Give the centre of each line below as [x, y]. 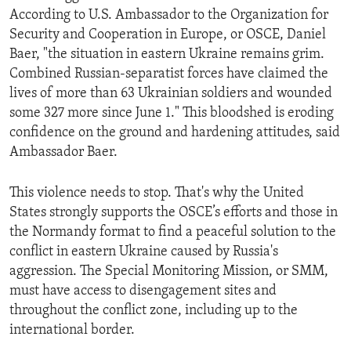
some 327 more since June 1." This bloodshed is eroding [172, 114]
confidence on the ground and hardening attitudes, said [175, 133]
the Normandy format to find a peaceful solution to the [173, 233]
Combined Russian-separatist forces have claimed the [169, 74]
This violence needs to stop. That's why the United [157, 194]
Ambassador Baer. [63, 153]
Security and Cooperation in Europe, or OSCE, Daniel [168, 35]
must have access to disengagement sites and [143, 291]
